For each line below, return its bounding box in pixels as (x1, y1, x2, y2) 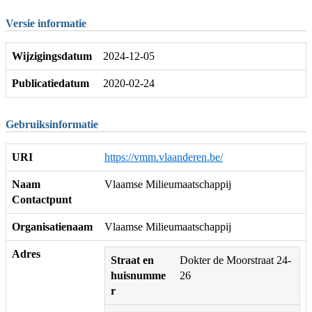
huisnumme (111, 269, 166, 281)
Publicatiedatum (12, 77, 89, 89)
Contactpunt (12, 193, 72, 205)
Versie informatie (6, 17, 86, 29)
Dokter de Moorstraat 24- (180, 253, 291, 266)
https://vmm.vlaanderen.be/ (104, 150, 223, 163)
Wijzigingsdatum (12, 49, 92, 62)
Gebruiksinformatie (6, 118, 98, 130)
